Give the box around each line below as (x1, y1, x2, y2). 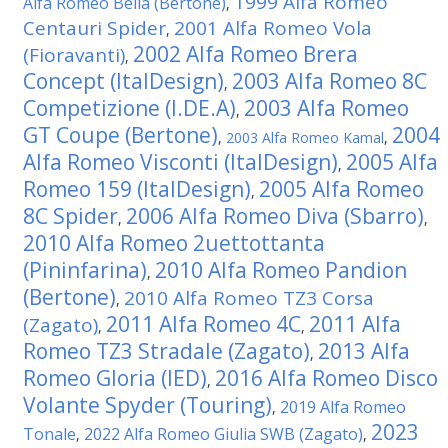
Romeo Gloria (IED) (23, 364, 207, 392)
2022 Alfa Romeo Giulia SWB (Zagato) (84, 423, 363, 445)
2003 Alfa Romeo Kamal (226, 128, 384, 147)
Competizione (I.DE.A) (23, 94, 236, 122)
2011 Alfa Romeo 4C (106, 310, 301, 338)
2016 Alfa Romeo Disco (215, 364, 438, 392)
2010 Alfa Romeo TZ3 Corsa (124, 285, 374, 311)
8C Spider (23, 202, 118, 230)
